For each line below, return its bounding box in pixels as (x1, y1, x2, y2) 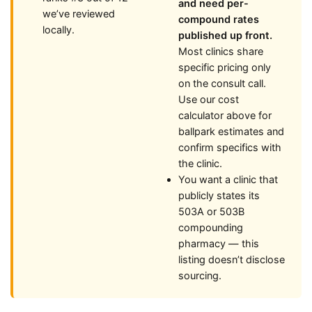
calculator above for (178, 109, 272, 122)
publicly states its (178, 189, 260, 202)
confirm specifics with (178, 141, 281, 154)
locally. (42, 24, 75, 36)
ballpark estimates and (178, 125, 284, 138)
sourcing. (178, 270, 221, 282)
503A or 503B (178, 205, 244, 218)
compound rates (178, 13, 259, 26)
